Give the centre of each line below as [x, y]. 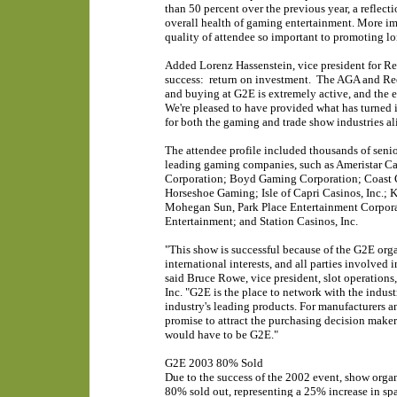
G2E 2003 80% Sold [214, 363]
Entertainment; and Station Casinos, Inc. [261, 221]
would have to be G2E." [221, 335]
